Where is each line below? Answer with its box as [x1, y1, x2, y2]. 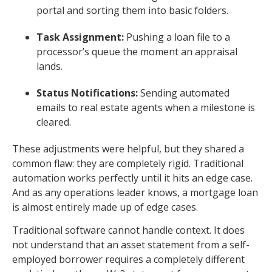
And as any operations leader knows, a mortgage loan [12, 185, 258, 199]
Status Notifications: [36, 86, 138, 100]
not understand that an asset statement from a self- [12, 238, 250, 252]
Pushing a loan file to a [124, 30, 230, 44]
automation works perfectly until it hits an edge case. [12, 171, 253, 185]
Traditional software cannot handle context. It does [12, 223, 245, 237]
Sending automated [138, 86, 229, 100]
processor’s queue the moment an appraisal [36, 44, 237, 58]
